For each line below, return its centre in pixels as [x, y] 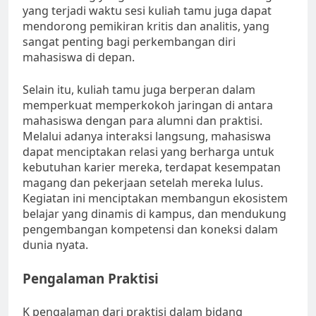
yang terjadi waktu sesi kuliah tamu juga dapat [147, 11]
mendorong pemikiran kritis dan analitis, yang [146, 26]
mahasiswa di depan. [79, 57]
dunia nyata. [55, 245]
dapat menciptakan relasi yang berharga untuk [148, 152]
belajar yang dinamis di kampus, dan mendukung [154, 214]
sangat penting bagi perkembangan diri [129, 42]
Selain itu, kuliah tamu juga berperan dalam [139, 90]
